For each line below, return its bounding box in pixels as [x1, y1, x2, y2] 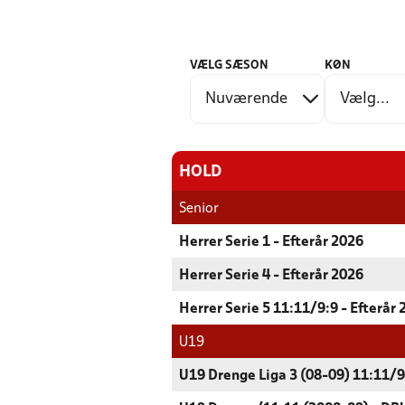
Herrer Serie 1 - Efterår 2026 [179, 236, 363, 249]
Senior [179, 202, 219, 215]
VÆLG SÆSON [190, 60, 268, 71]
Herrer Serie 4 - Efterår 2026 [179, 269, 363, 282]
